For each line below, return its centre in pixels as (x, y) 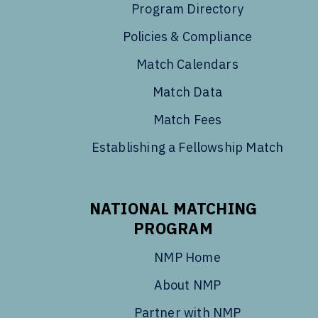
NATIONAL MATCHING (173, 208)
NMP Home (187, 257)
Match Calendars (187, 64)
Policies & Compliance (187, 36)
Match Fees (187, 119)
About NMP (187, 285)
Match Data (187, 92)
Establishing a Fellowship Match (187, 147)
